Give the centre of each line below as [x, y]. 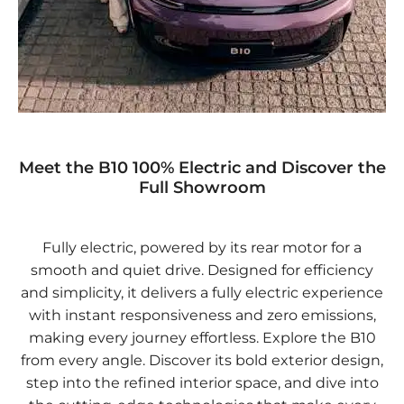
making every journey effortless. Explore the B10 [202, 337]
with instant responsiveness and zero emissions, [202, 315]
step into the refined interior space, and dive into [202, 382]
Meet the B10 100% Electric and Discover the [202, 167]
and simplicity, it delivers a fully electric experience [202, 292]
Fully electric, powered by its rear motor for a [202, 247]
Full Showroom [202, 187]
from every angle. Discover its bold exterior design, [202, 360]
